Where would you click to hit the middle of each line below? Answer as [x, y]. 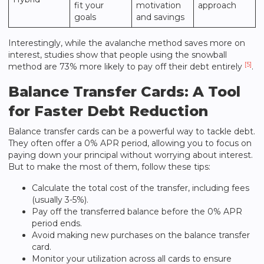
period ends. [57, 223]
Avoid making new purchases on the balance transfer [141, 235]
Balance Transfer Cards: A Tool [124, 92]
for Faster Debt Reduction [108, 111]
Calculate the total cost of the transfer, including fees [141, 188]
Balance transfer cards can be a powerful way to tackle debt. [132, 131]
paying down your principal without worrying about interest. [131, 155]
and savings [160, 17]
